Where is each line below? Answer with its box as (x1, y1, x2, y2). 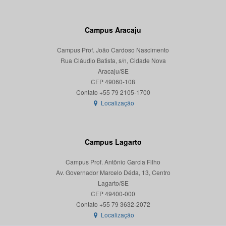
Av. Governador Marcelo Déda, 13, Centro (55, 168, 171, 177)
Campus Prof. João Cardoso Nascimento (57, 45, 169, 54)
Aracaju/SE (97, 67, 129, 75)
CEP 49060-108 (91, 77, 135, 86)
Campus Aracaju (85, 25, 141, 35)
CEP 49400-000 (91, 189, 135, 198)
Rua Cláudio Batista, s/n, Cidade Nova (60, 56, 166, 65)
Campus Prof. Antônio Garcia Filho (66, 157, 160, 166)
